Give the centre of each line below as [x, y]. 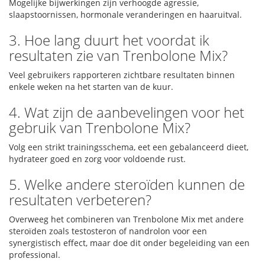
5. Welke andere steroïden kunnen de [127, 184]
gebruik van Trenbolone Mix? [100, 127]
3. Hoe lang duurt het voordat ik [109, 40]
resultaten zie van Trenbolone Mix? [118, 55]
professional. [35, 255]
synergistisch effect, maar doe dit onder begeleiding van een [129, 243]
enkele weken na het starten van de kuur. [91, 87]
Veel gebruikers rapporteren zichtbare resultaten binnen [122, 75]
